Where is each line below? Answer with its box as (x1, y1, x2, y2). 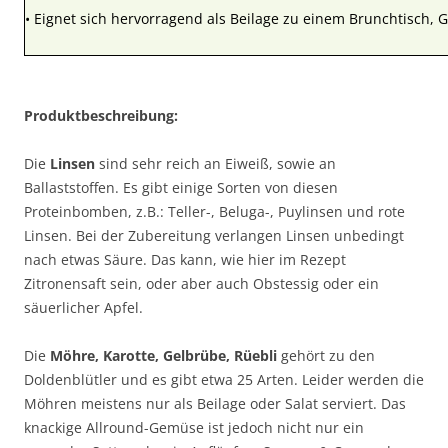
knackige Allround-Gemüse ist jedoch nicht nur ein (24, 417, 364, 437)
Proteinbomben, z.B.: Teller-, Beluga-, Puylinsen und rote (24, 201, 405, 221)
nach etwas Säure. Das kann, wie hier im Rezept (24, 249, 346, 269)
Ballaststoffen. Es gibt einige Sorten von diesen (24, 177, 338, 197)
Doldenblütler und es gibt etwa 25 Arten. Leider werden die (24, 369, 424, 389)
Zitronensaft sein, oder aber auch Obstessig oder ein (24, 273, 379, 293)
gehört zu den (281, 345, 375, 365)
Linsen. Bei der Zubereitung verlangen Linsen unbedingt (24, 225, 404, 245)
